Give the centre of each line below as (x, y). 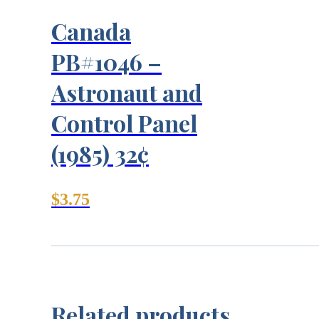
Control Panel (124, 122)
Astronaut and (127, 92)
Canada (91, 31)
